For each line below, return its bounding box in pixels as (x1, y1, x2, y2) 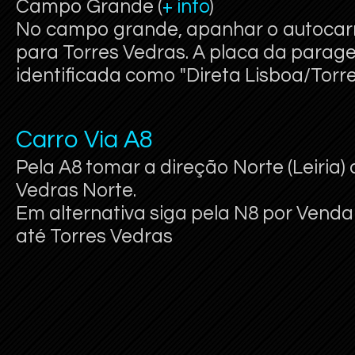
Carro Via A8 (16, 128, 153, 152)
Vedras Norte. (16, 181, 136, 200)
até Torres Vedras (16, 227, 173, 246)
